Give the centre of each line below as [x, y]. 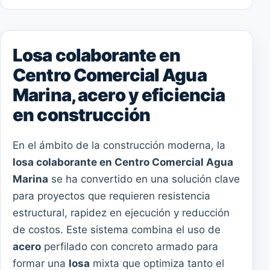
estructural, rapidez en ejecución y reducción [121, 213]
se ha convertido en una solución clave [144, 179]
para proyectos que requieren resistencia [111, 196]
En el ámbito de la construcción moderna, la [119, 146]
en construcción [81, 115]
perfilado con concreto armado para [130, 247]
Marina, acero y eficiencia [119, 95]
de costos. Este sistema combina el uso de [117, 230]
